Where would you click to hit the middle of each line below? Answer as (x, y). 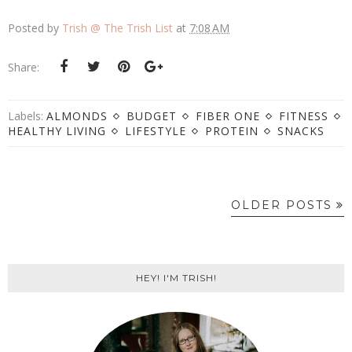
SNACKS (301, 131)
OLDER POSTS (282, 205)
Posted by (35, 28)
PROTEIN (232, 131)
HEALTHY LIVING (57, 131)
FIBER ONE (228, 116)
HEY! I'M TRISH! (176, 278)
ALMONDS (77, 116)
